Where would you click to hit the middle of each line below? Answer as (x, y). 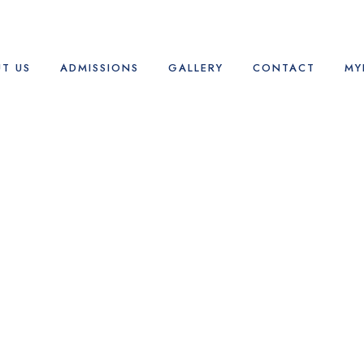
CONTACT (284, 68)
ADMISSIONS (99, 68)
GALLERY (195, 68)
